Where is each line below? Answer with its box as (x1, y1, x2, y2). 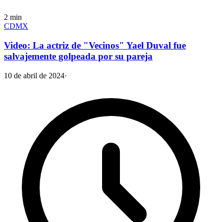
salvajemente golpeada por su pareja (4, 51, 153, 61)
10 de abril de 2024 (4, 71, 64, 80)
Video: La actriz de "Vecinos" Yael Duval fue (4, 40, 186, 51)
